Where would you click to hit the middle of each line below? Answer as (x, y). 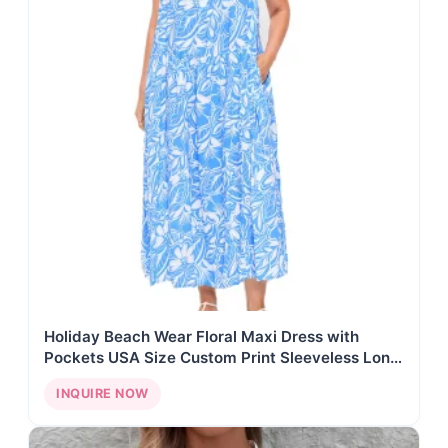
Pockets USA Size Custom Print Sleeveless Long (222, 357)
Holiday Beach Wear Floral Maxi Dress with (201, 336)
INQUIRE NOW (102, 393)
